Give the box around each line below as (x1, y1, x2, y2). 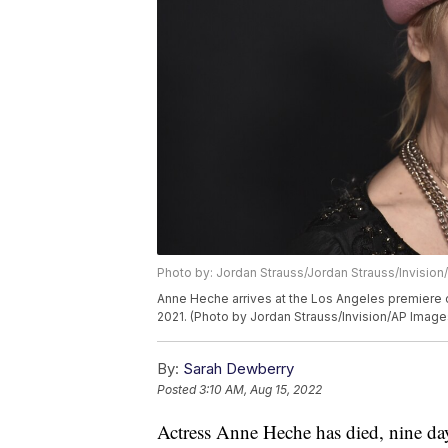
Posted (157, 382, 199, 398)
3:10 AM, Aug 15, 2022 (199, 382, 322, 398)
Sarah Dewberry (183, 359, 294, 379)
